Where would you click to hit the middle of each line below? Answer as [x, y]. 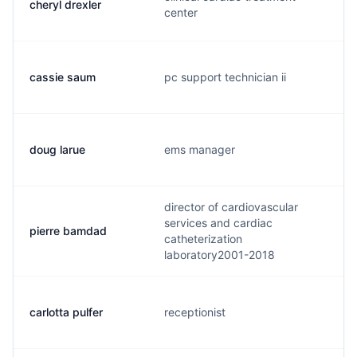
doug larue [57, 149]
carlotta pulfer [66, 312]
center [181, 12]
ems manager [200, 149]
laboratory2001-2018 [220, 255]
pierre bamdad [68, 231]
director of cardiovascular [231, 207]
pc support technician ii [225, 77]
